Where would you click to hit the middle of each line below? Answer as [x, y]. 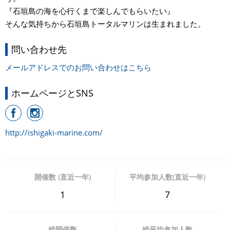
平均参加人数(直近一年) [168, 177]
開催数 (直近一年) [62, 177]
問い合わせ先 [39, 49]
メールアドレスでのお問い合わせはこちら [78, 67]
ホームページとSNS [52, 93]
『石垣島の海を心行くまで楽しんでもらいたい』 [90, 11]
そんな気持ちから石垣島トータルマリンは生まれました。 [105, 23]
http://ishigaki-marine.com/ [54, 132]
